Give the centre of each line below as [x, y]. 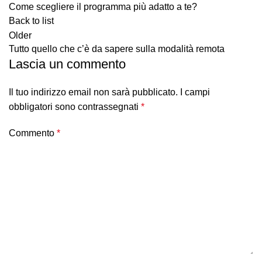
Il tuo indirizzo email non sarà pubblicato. [93, 92]
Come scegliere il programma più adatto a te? [103, 7]
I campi [195, 92]
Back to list [31, 21]
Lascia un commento [67, 64]
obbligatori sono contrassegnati [75, 107]
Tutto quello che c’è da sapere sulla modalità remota [117, 49]
